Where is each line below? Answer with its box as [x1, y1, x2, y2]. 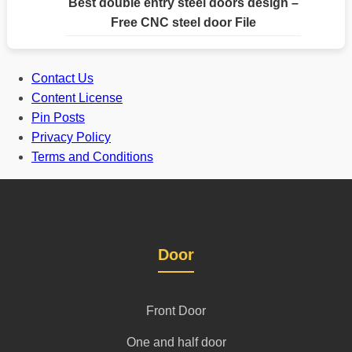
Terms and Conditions [31, 149, 153, 163]
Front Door [146, 303, 206, 317]
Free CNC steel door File [110, 16, 256, 30]
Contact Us [31, 71, 93, 85]
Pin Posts [31, 110, 85, 124]
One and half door [126, 335, 226, 349]
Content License [31, 90, 123, 104]
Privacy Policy [31, 130, 111, 144]
